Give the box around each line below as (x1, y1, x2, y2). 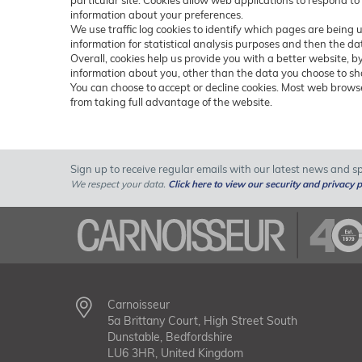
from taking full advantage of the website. (70, 95, 272, 108)
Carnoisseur (107, 297, 170, 312)
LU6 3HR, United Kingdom (107, 346, 243, 360)
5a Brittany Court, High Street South (107, 314, 297, 328)
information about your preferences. (70, 8, 243, 21)
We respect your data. (70, 178, 168, 190)
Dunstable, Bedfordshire (107, 330, 233, 344)
